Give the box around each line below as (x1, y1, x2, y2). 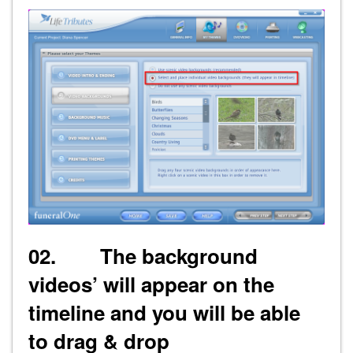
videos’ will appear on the (28, 269, 274, 299)
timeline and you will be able (28, 297, 300, 327)
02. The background (28, 240, 258, 270)
